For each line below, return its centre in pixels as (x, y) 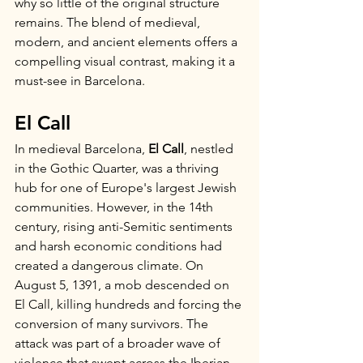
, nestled (210, 149)
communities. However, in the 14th (115, 207)
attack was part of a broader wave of (119, 343)
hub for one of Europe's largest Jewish (127, 188)
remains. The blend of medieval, (109, 22)
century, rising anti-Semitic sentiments (125, 226)
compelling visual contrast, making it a (126, 61)
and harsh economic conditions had (120, 246)
